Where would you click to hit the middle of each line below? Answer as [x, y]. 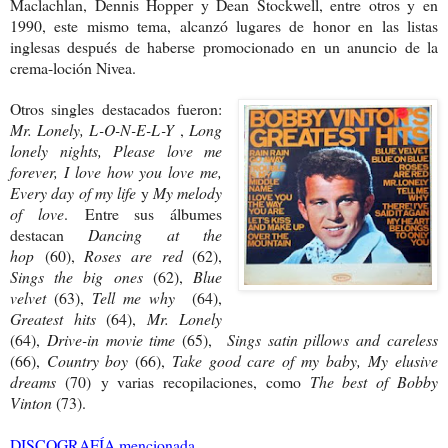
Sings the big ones [81, 277]
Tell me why [138, 298]
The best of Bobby [374, 382]
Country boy [91, 361]
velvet [32, 298]
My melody [187, 193]
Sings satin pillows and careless [332, 340]
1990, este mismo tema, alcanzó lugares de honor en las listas [224, 26]
